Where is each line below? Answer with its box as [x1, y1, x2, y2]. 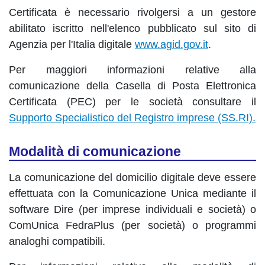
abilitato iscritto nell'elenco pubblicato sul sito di [9, 22, 256, 34]
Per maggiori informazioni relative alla [9, 64, 256, 76]
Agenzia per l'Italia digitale [9, 38, 135, 50]
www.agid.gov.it [135, 38, 208, 50]
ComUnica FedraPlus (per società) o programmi [9, 219, 256, 231]
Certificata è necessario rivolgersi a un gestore [9, 7, 256, 18]
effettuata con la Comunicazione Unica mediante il [9, 188, 256, 199]
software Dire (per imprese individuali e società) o [9, 203, 256, 215]
